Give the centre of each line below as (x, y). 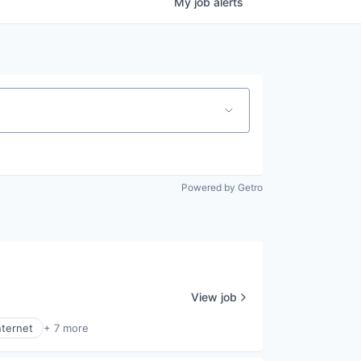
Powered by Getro (222, 187)
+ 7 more (66, 328)
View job (214, 297)
